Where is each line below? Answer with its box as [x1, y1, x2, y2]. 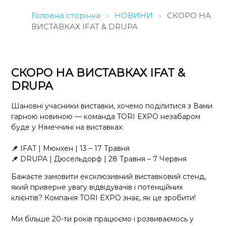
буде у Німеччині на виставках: [11, 123, 124, 132]
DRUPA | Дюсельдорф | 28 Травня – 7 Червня [18, 154, 187, 163]
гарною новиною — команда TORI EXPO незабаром [11, 112, 201, 121]
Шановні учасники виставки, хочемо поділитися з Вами [11, 101, 213, 110]
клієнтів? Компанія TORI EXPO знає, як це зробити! [11, 193, 196, 203]
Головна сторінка [31, 11, 101, 20]
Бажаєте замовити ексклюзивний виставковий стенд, [11, 172, 206, 182]
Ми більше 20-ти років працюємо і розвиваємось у [11, 214, 194, 224]
